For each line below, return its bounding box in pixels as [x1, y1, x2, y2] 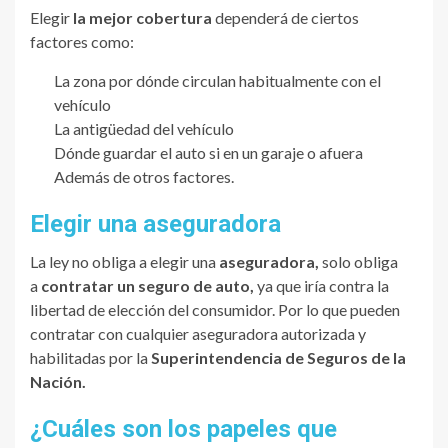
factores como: [30, 32, 134, 52]
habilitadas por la [30, 348, 151, 368]
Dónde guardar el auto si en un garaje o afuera [54, 143, 363, 163]
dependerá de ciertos [212, 8, 359, 28]
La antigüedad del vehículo [54, 119, 234, 139]
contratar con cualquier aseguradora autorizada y [30, 324, 366, 344]
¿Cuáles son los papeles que [30, 415, 337, 444]
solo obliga [319, 252, 398, 272]
